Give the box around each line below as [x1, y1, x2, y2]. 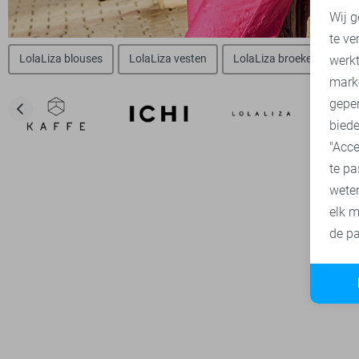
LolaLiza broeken [233, 52, 318, 66]
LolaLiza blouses [19, 52, 103, 66]
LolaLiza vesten [129, 52, 207, 66]
